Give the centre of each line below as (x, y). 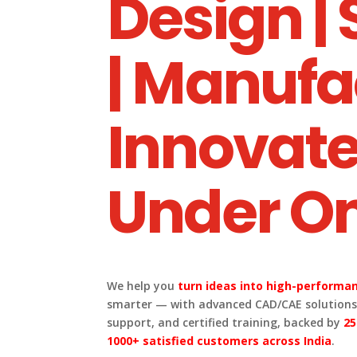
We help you (143, 285)
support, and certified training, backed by (226, 322)
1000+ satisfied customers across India (220, 340)
